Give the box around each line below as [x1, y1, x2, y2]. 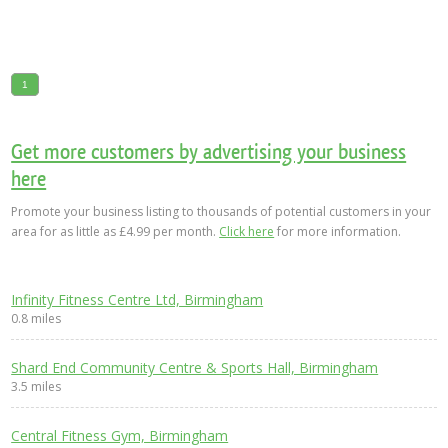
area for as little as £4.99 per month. [11, 223, 220, 240]
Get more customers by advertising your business [11, 138, 407, 165]
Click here [219, 223, 275, 240]
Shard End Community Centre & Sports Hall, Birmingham [11, 358, 379, 377]
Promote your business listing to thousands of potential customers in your [11, 203, 432, 220]
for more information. [274, 223, 402, 240]
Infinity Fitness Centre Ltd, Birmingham [11, 290, 264, 309]
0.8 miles [11, 310, 62, 327]
